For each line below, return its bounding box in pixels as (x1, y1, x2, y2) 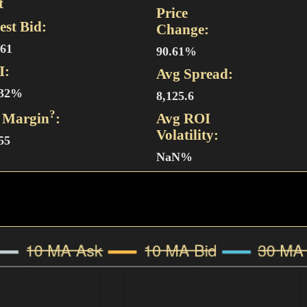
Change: (156, 21, 210, 37)
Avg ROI (156, 110, 211, 126)
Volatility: (156, 127, 219, 143)
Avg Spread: (156, 66, 234, 82)
